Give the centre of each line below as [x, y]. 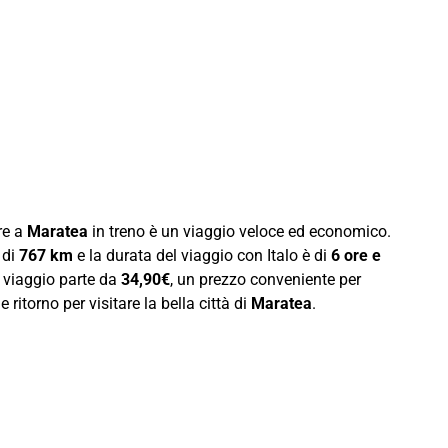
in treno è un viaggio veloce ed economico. [239, 231]
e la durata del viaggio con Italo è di [202, 255]
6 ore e [356, 255]
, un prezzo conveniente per [265, 279]
